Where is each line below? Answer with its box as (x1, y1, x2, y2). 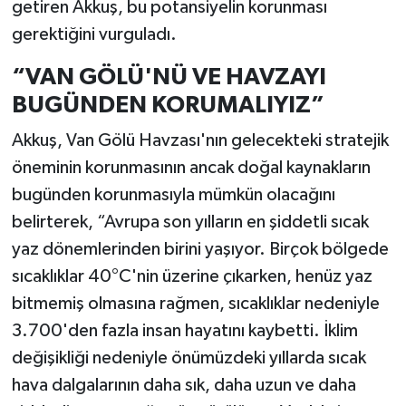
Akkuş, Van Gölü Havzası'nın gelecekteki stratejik (11, 131, 389, 150)
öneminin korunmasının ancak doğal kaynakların (11, 159, 371, 178)
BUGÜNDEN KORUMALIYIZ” (11, 92, 324, 117)
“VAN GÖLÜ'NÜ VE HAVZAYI (11, 64, 326, 89)
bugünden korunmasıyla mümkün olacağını (11, 186, 335, 205)
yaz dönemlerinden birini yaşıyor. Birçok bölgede (11, 240, 389, 259)
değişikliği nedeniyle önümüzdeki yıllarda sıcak (11, 349, 366, 368)
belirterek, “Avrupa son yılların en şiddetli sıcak (11, 213, 369, 232)
